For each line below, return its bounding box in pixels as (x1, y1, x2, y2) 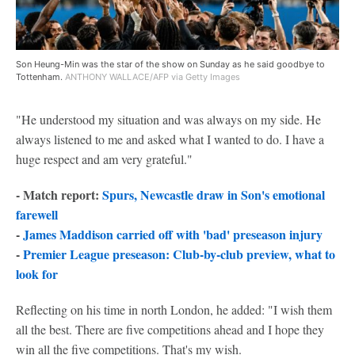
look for (16, 264, 58, 283)
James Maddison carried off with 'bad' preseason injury (23, 224, 323, 243)
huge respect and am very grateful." (16, 150, 193, 167)
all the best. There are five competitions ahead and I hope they (16, 320, 324, 338)
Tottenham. (16, 71, 65, 82)
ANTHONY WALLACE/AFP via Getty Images (65, 71, 240, 82)
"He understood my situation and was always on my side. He (16, 110, 321, 128)
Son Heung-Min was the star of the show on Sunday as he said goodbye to (16, 58, 325, 70)
